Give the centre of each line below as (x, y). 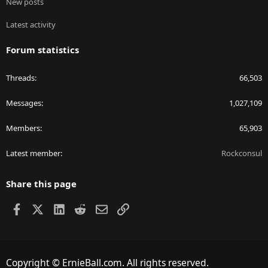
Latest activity (31, 24)
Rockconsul (242, 153)
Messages (24, 103)
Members (23, 128)
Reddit (99, 208)
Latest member (33, 153)
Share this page (41, 183)
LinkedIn (82, 208)
